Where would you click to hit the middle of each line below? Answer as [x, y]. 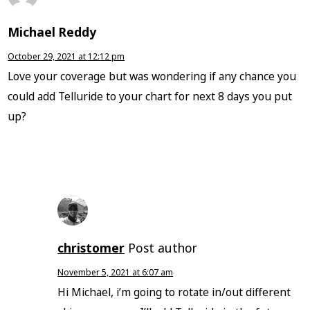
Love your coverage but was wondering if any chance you [152, 76]
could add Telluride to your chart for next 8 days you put [150, 97]
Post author [163, 248]
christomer [91, 248]
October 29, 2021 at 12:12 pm [66, 57]
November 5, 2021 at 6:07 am [116, 273]
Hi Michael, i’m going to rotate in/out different [174, 292]
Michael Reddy [52, 32]
